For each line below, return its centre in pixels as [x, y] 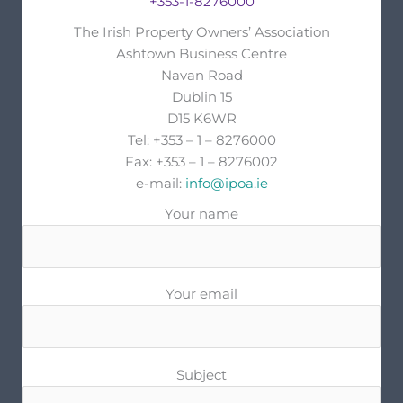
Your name [201, 215]
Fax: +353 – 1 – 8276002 [201, 162]
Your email [201, 295]
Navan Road [201, 76]
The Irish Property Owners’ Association [201, 33]
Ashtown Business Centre [201, 54]
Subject [201, 375]
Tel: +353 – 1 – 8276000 [201, 141]
